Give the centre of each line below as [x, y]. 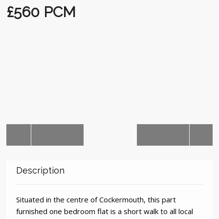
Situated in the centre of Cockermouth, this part [96, 200]
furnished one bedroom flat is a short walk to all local [105, 211]
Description [41, 171]
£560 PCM [41, 12]
